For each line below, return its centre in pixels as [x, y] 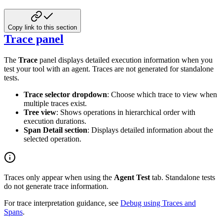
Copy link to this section [42, 27]
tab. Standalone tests [183, 177]
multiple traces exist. [55, 103]
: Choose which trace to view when [162, 94]
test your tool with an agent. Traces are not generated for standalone [109, 69]
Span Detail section [55, 130]
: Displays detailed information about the [150, 130]
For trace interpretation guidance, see [62, 203]
